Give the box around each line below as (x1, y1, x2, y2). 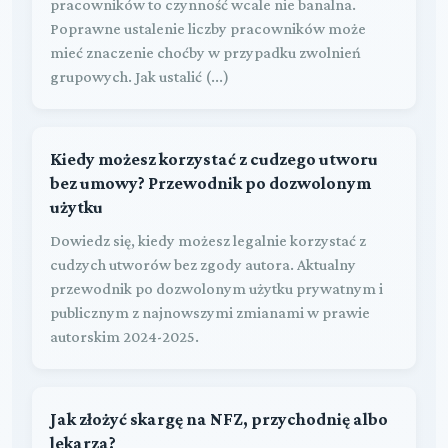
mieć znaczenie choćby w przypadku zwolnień (50, 43, 361, 61)
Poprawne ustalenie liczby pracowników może (50, 19, 366, 37)
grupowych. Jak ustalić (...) (50, 67, 229, 85)
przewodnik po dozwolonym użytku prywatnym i (50, 279, 383, 297)
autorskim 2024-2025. (50, 327, 199, 345)
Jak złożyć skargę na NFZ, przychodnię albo (50, 408, 388, 429)
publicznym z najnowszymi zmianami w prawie (50, 303, 370, 321)
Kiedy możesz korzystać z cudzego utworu (50, 148, 378, 169)
